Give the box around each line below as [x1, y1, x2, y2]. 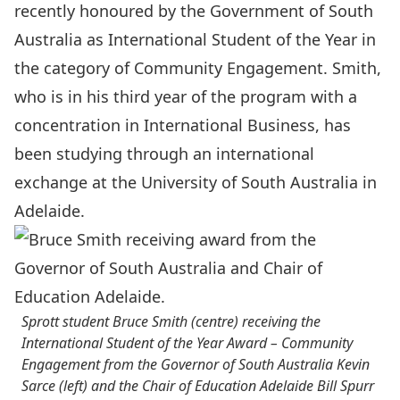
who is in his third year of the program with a [14, 86, 357, 107]
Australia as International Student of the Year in [14, 29, 376, 50]
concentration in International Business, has [14, 114, 351, 136]
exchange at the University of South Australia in [14, 171, 377, 193]
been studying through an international [14, 143, 314, 164]
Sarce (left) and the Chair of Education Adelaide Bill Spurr [21, 376, 374, 396]
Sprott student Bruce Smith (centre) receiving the [21, 312, 321, 331]
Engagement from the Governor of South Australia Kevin [21, 354, 370, 374]
